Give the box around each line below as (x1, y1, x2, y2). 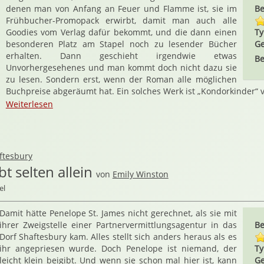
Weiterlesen (5, 98, 53, 110)
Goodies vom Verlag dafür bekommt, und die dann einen (5, 27, 237, 38)
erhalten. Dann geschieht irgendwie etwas (5, 50, 237, 61)
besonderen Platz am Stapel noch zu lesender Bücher (5, 38, 237, 49)
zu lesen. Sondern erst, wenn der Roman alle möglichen (5, 74, 237, 85)
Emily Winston (112, 169, 169, 180)
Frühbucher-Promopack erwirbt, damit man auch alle (5, 15, 237, 26)
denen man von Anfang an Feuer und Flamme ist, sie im (5, 3, 237, 14)
